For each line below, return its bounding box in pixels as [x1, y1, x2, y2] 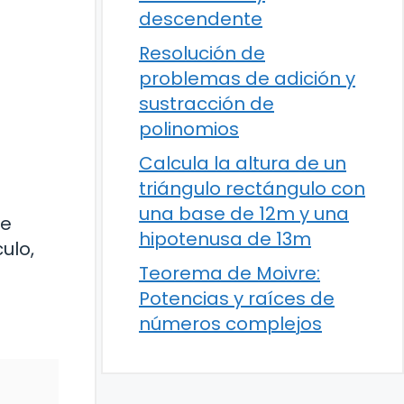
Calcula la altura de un [139, 151, 346, 176]
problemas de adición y [139, 66, 355, 91]
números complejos [139, 311, 322, 336]
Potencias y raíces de [139, 286, 335, 311]
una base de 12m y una [139, 201, 349, 226]
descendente [139, 6, 262, 32]
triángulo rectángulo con [139, 176, 365, 201]
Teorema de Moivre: [139, 261, 320, 286]
